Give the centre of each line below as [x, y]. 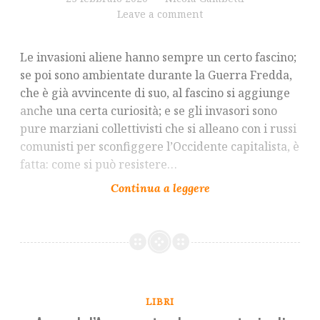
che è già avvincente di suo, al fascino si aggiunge [155, 93]
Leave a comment [160, 14]
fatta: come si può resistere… [99, 165]
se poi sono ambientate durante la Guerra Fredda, [156, 75]
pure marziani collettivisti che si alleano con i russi [158, 129]
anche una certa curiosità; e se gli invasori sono [149, 111]
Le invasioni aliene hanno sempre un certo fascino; [158, 57]
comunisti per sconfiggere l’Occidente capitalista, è [160, 147]
